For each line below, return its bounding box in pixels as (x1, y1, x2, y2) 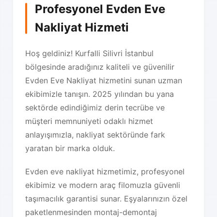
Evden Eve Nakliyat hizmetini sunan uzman (25, 75, 183, 85)
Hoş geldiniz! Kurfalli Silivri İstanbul (25, 48, 154, 58)
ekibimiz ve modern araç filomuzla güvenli (25, 180, 181, 190)
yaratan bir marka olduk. (25, 143, 115, 153)
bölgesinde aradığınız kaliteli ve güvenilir (25, 62, 175, 72)
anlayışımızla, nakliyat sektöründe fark (25, 129, 166, 139)
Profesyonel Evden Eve (35, 1, 166, 16)
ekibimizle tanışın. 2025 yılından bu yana (25, 89, 174, 99)
